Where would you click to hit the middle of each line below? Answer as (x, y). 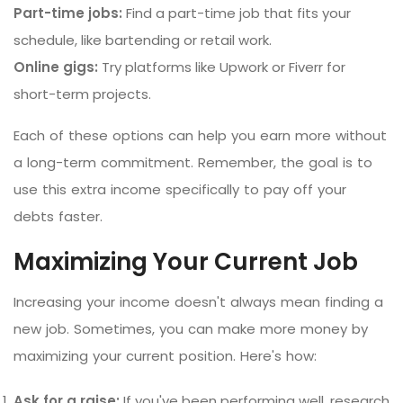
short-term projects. (82, 94)
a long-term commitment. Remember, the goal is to (193, 162)
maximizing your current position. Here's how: (165, 355)
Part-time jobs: (68, 13)
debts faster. (58, 216)
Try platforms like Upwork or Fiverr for (222, 67)
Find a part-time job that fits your (237, 13)
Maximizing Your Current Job (186, 261)
